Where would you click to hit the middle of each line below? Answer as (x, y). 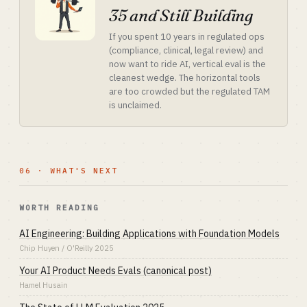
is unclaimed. (135, 105)
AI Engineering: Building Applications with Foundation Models (149, 234)
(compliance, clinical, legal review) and (186, 50)
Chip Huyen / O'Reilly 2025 (66, 248)
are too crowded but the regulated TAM (189, 91)
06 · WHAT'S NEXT (69, 171)
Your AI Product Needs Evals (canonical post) (115, 271)
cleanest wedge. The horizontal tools (185, 78)
